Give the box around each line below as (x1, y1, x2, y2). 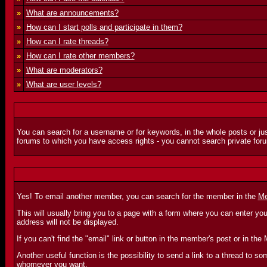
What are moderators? (26, 66, 103, 74)
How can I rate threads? (26, 37, 108, 46)
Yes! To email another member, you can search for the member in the (16, 192, 258, 201)
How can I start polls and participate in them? (26, 23, 182, 32)
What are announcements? (26, 8, 119, 17)
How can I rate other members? (26, 51, 135, 60)
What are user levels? (26, 80, 101, 89)
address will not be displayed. (16, 218, 119, 226)
